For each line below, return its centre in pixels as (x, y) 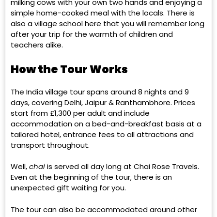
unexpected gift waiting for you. (68, 188)
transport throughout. (50, 145)
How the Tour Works (69, 69)
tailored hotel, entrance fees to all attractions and (102, 134)
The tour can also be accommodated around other (104, 209)
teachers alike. (37, 45)
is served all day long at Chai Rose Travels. (123, 167)
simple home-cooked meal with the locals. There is (103, 13)
